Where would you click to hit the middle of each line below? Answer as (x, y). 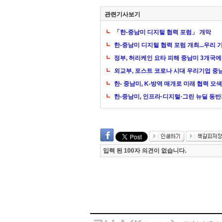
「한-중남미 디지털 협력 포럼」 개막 (163, 32)
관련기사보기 (122, 14)
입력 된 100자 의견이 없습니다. (145, 151)
